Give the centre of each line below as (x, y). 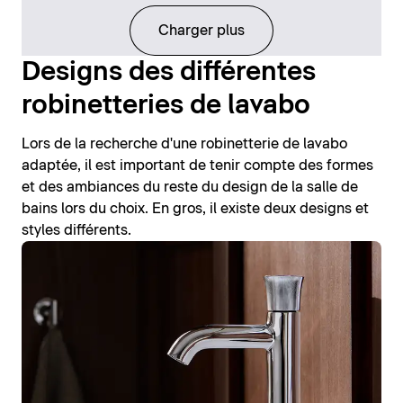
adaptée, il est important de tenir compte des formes (197, 165)
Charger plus (201, 30)
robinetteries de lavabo (166, 105)
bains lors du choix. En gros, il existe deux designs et (195, 208)
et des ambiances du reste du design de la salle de (190, 187)
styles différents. (76, 230)
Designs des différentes (169, 72)
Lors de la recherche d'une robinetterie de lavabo (184, 143)
